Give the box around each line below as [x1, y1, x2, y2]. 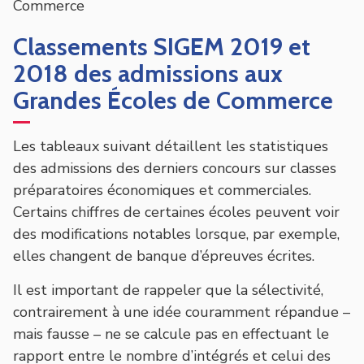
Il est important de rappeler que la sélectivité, [13, 279, 323, 300]
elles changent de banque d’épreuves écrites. [13, 245, 314, 266]
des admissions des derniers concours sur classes [13, 158, 336, 178]
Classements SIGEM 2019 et [13, 31, 310, 62]
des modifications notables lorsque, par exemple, [13, 223, 340, 244]
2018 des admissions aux [13, 58, 283, 89]
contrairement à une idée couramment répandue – [13, 301, 350, 322]
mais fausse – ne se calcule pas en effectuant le [13, 323, 329, 344]
